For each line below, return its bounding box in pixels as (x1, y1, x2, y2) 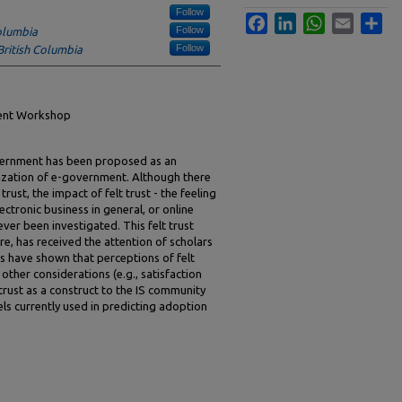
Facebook (267, 13, 319, 26)
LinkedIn (296, 13, 340, 26)
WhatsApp (325, 13, 379, 26)
